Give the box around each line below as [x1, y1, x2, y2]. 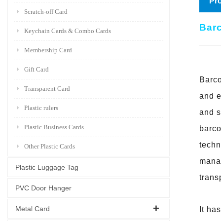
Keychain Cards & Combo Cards [24, 27, 111, 35]
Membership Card [24, 46, 72, 54]
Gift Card [24, 65, 49, 73]
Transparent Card [24, 84, 70, 92]
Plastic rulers [24, 104, 58, 111]
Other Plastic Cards [24, 142, 75, 150]
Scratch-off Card [24, 7, 68, 15]
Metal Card [15, 204, 50, 213]
